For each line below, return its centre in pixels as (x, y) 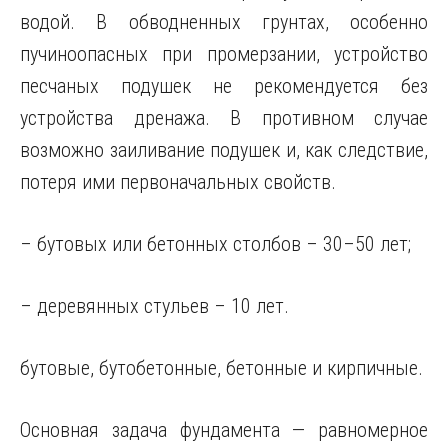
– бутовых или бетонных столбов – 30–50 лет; (215, 244)
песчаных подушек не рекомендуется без (224, 86)
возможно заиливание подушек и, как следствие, (224, 150)
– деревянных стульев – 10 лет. (154, 306)
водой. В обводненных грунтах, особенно (224, 22)
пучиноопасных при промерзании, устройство (224, 54)
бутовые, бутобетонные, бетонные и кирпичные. (221, 368)
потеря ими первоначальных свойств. (178, 182)
